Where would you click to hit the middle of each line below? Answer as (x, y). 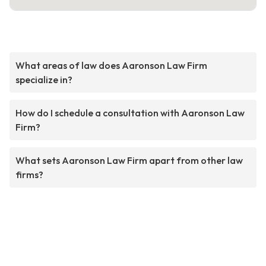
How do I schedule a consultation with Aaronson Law (130, 113)
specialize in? (44, 80)
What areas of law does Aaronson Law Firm (111, 66)
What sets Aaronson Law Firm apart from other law (129, 161)
